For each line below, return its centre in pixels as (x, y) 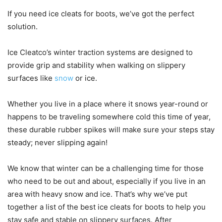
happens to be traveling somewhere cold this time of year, (109, 117)
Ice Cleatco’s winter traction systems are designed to (100, 53)
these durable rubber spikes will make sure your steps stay (111, 130)
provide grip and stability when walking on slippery (96, 65)
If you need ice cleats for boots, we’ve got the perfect (101, 14)
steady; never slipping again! (57, 143)
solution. (23, 27)
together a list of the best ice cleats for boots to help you (107, 207)
